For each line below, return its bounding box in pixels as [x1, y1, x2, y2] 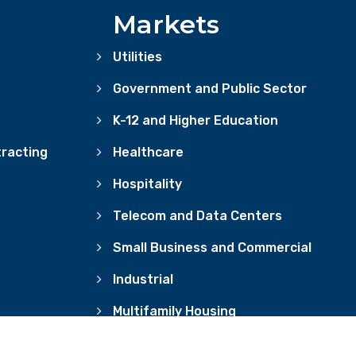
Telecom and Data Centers [112, 208, 282, 224]
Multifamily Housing [112, 304, 236, 319]
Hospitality [112, 176, 182, 192]
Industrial [112, 272, 173, 288]
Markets [112, 9, 219, 41]
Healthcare [112, 145, 184, 161]
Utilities [112, 49, 162, 65]
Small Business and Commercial [112, 240, 311, 256]
